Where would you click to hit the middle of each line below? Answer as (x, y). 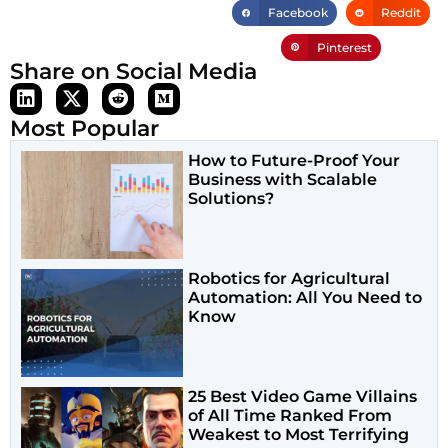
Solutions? (231, 198)
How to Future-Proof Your (294, 160)
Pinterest (344, 47)
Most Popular (84, 128)
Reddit (400, 13)
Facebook (297, 13)
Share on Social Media (133, 71)
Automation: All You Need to (305, 298)
